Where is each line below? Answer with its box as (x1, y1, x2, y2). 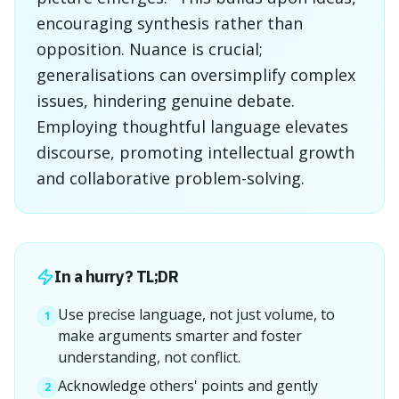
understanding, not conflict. (58, 347, 240, 367)
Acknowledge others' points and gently (58, 376, 318, 395)
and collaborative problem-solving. (37, 167, 305, 189)
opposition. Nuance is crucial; (37, 38, 263, 60)
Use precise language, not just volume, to (58, 305, 335, 324)
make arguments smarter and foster (58, 326, 302, 346)
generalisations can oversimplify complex (37, 64, 355, 85)
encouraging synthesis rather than (37, 12, 303, 34)
